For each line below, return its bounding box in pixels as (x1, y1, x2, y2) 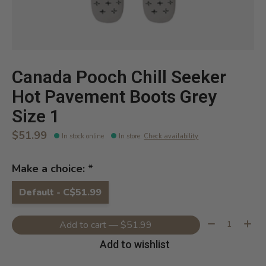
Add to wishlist (99, 238, 170, 251)
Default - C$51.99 (19, 185, 102, 199)
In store (119, 131, 141, 141)
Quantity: (204, 215, 242, 229)
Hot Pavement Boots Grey (12, 86, 217, 107)
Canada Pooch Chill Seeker (12, 66, 226, 87)
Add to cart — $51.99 (121, 218, 153, 232)
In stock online (62, 131, 104, 141)
